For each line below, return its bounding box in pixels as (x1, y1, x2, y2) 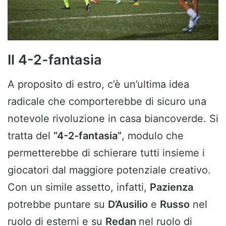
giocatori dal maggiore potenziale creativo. (8, 164, 211, 177)
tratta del (8, 130, 53, 142)
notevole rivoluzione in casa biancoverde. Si (8, 112, 218, 125)
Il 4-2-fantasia (8, 51, 102, 68)
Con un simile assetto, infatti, (8, 181, 150, 194)
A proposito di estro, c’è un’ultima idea (8, 78, 189, 91)
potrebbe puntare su (8, 198, 108, 211)
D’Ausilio (108, 198, 148, 211)
